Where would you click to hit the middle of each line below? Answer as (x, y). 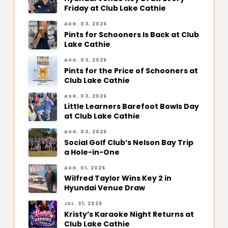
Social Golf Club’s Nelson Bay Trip (129, 142)
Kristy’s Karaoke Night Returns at (129, 214)
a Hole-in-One (92, 152)
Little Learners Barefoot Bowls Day (131, 107)
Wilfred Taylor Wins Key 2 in (118, 178)
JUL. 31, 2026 (83, 204)
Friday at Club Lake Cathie (115, 8)
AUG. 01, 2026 (85, 168)
